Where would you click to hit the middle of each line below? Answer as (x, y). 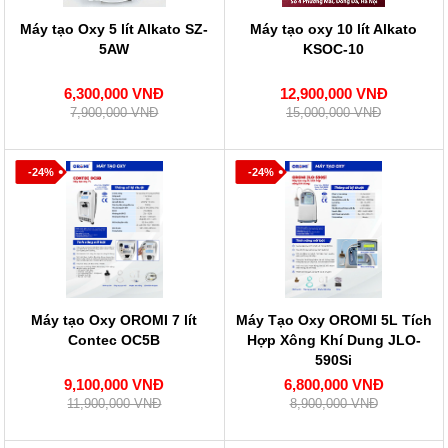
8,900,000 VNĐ (333, 403)
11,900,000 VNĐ (114, 403)
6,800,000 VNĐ (333, 384)
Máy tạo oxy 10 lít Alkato (333, 29)
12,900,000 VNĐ (333, 93)
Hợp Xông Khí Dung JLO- (333, 340)
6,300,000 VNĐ (114, 93)
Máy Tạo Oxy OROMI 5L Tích (333, 320)
